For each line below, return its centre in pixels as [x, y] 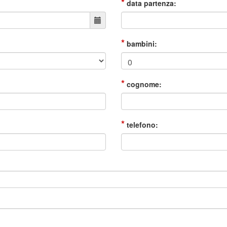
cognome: [143, 84]
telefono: [141, 125]
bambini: [141, 44]
